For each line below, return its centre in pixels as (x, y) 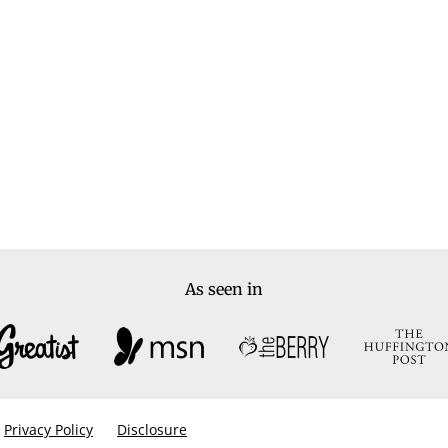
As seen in (224, 289)
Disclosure (152, 429)
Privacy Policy (48, 429)
